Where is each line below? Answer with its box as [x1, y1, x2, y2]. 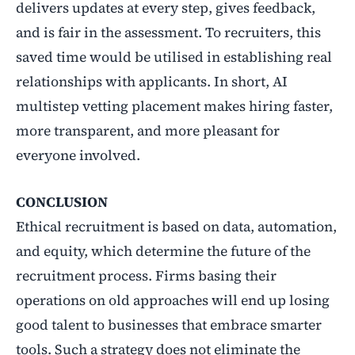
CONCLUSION [16, 192, 108, 212]
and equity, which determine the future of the [16, 241, 311, 261]
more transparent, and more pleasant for [16, 120, 280, 140]
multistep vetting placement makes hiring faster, [16, 96, 333, 116]
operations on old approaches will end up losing [16, 290, 330, 310]
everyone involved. [16, 145, 140, 165]
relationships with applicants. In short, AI [16, 71, 288, 91]
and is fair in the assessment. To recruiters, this [16, 22, 321, 42]
